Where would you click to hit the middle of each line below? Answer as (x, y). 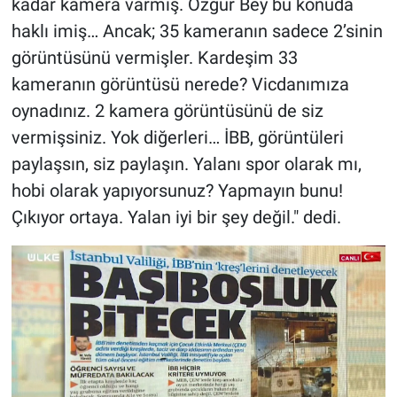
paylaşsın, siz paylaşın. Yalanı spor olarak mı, (186, 163)
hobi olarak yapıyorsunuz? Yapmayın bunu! (177, 190)
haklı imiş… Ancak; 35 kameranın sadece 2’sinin (197, 31)
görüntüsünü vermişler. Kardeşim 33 (154, 57)
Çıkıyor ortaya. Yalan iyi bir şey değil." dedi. (176, 217)
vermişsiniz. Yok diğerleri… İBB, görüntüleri (177, 137)
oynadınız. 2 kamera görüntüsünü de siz (167, 110)
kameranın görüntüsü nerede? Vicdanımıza (180, 84)
